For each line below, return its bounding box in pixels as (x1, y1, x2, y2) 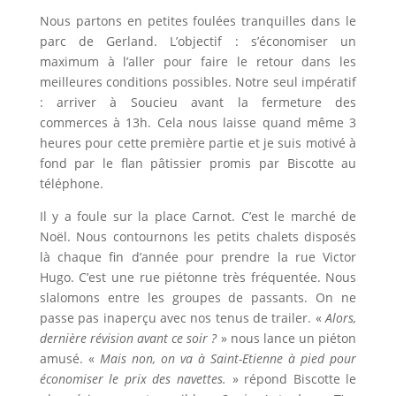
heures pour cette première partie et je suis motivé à (39, 134, 357, 152)
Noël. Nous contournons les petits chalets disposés (39, 228, 357, 246)
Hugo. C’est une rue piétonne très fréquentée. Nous (39, 269, 357, 286)
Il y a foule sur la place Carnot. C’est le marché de (39, 208, 357, 225)
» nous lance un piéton (217, 330, 357, 347)
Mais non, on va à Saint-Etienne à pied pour (99, 350, 357, 368)
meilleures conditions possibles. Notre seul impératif (39, 73, 357, 91)
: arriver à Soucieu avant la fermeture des (39, 94, 357, 111)
